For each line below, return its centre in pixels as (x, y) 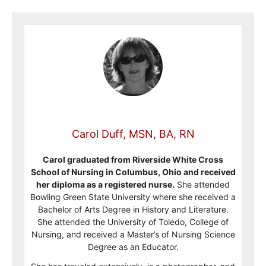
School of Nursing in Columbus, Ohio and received (133, 172)
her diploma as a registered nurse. (105, 184)
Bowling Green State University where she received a (133, 197)
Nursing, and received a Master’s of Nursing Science (133, 234)
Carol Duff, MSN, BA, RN (133, 134)
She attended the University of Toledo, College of (133, 221)
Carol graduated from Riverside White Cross (133, 159)
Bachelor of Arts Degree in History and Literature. (133, 209)
